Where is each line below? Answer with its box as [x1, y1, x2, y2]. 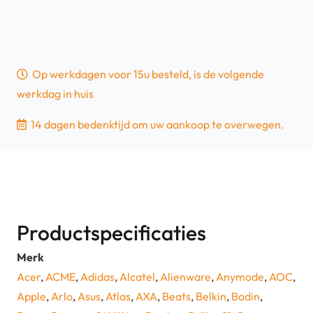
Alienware [160, 270, 211, 284]
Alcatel [119, 270, 155, 284]
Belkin [196, 289, 226, 304]
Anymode [216, 270, 264, 284]
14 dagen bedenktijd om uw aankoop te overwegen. [31, 117, 285, 132]
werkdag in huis [17, 87, 94, 101]
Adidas [80, 270, 115, 284]
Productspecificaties [17, 219, 206, 247]
